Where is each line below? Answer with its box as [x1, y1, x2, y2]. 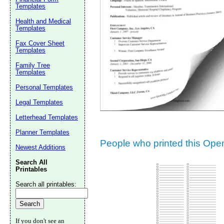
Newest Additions [15, 143, 65, 151]
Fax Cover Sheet [15, 39, 64, 47]
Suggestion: [161, 3, 201, 12]
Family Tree [15, 61, 50, 69]
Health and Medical [15, 17, 71, 25]
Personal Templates [15, 83, 73, 91]
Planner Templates [15, 128, 69, 136]
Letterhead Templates [15, 113, 78, 121]
